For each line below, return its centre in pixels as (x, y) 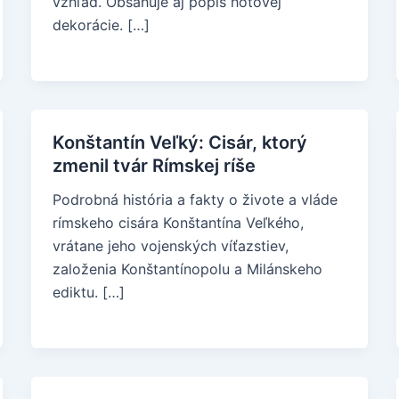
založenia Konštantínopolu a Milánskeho (187, 269)
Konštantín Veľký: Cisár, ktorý (179, 142)
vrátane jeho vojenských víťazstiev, (170, 246)
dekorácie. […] (101, 25)
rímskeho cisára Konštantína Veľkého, (178, 223)
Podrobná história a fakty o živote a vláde (195, 199)
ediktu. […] (88, 292)
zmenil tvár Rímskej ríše (154, 166)
